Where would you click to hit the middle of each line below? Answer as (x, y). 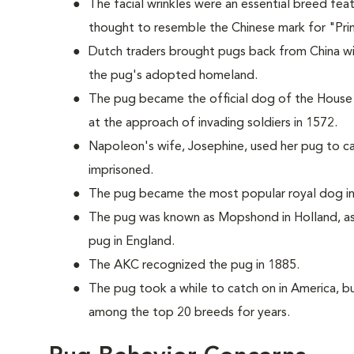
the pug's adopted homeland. (173, 76)
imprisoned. (121, 171)
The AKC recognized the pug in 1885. (194, 265)
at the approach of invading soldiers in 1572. (213, 123)
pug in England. (132, 242)
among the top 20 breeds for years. (189, 313)
